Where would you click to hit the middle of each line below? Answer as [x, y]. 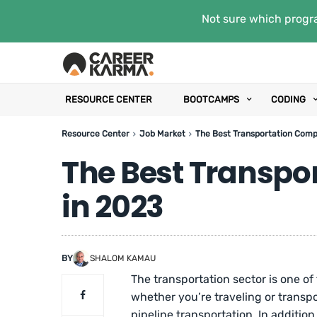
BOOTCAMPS [211, 99]
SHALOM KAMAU [123, 258]
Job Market [162, 134]
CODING [288, 99]
